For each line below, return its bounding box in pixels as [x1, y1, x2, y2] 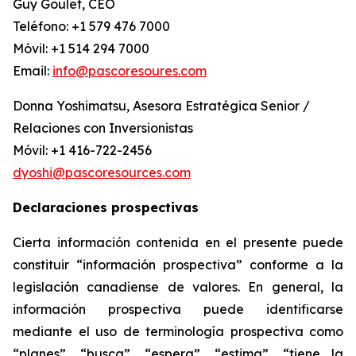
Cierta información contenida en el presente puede [13, 234, 343, 250]
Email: [13, 63, 52, 79]
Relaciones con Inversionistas [13, 120, 193, 136]
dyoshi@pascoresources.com [13, 164, 191, 180]
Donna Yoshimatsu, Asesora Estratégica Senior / [13, 98, 310, 114]
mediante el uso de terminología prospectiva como [13, 323, 343, 339]
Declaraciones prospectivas [13, 199, 199, 215]
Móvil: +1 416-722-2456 [13, 142, 152, 158]
